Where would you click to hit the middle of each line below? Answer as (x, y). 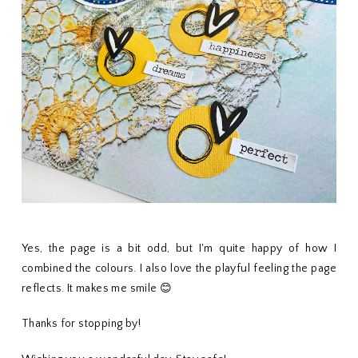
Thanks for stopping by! (81, 324)
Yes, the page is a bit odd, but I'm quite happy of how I (179, 248)
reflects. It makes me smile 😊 (97, 288)
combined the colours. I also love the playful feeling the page (179, 268)
